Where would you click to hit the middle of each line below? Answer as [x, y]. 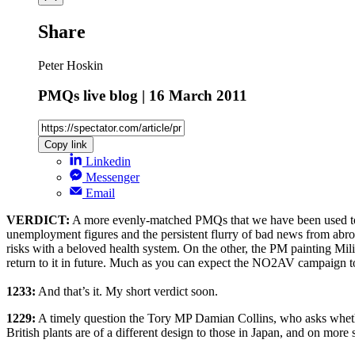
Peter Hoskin [71, 65]
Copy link [66, 145]
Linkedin [108, 162]
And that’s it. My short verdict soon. [127, 292]
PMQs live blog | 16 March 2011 [143, 96]
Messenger [113, 177]
